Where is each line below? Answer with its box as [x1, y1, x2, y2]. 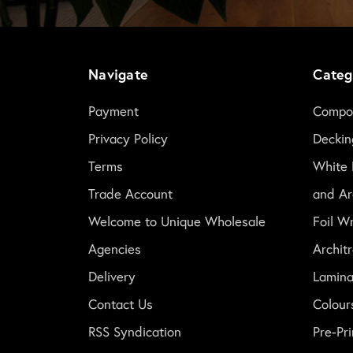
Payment [88, 101, 139, 120]
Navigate [88, 65, 148, 84]
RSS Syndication [88, 321, 181, 340]
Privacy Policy [88, 128, 168, 147]
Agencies [88, 239, 141, 258]
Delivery [88, 266, 136, 285]
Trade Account [88, 184, 173, 203]
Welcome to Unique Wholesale [88, 211, 266, 230]
